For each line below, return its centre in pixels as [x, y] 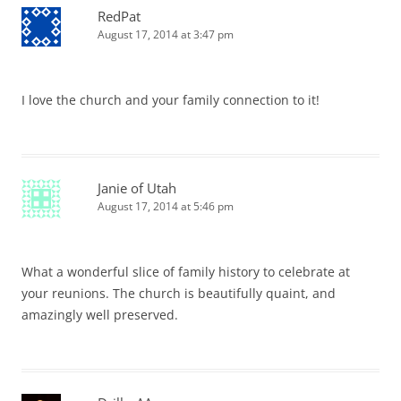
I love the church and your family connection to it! [171, 100]
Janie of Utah [137, 188]
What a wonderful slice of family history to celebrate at [186, 272]
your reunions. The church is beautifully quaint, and [179, 294]
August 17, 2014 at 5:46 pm [166, 207]
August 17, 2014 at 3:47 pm [166, 35]
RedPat [119, 17]
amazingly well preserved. [100, 315]
